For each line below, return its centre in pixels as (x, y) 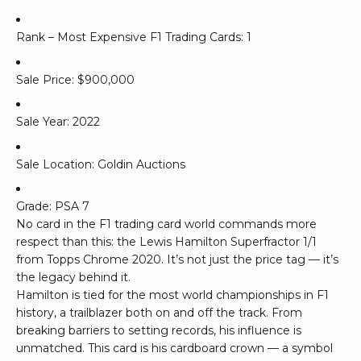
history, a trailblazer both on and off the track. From (159, 312)
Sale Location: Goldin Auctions (101, 164)
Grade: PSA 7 (53, 206)
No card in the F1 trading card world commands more (166, 224)
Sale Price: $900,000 (75, 79)
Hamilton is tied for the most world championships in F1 (172, 295)
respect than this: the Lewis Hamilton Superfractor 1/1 (166, 241)
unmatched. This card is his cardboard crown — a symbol (174, 348)
